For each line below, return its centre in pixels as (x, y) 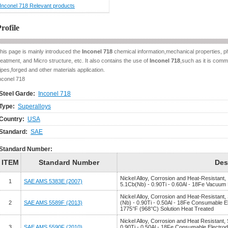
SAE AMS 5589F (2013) (53, 203)
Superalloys (34, 106)
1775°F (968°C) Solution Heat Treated (167, 209)
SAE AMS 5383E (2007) (53, 181)
